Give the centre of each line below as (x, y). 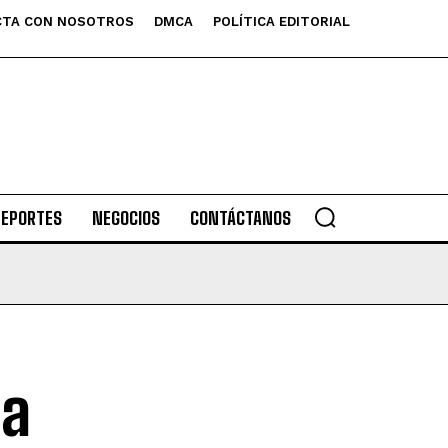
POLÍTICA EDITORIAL (281, 21)
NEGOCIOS (125, 218)
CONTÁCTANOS (240, 218)
